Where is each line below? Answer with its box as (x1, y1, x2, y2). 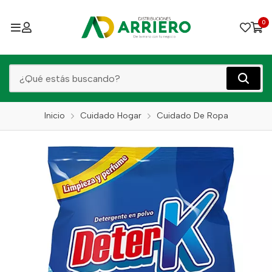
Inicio (44, 110, 65, 121)
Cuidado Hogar (80, 110, 141, 121)
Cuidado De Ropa (156, 110, 228, 121)
